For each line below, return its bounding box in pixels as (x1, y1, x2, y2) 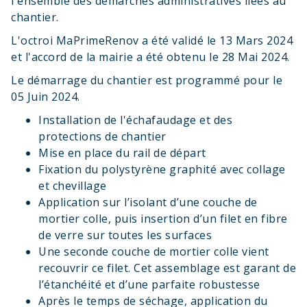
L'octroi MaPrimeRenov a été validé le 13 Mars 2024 (11, 33, 293, 48)
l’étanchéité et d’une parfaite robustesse (38, 277, 260, 292)
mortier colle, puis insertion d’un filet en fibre (38, 211, 288, 226)
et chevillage (38, 178, 107, 193)
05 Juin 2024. (11, 89, 80, 104)
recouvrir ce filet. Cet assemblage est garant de (38, 260, 296, 275)
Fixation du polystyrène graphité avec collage (38, 162, 286, 177)
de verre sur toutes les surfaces (38, 228, 212, 243)
